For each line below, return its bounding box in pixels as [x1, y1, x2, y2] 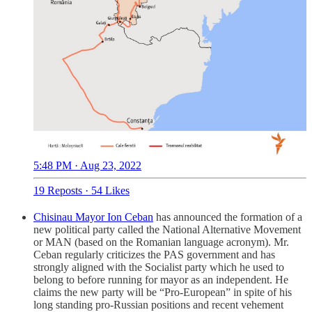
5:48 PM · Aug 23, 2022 [33, 159, 141, 172]
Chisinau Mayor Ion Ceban [33, 211, 153, 224]
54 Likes [91, 185, 130, 197]
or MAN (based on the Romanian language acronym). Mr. [33, 236, 289, 249]
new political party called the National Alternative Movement [33, 224, 301, 236]
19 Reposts [33, 185, 82, 197]
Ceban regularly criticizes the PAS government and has [33, 249, 275, 261]
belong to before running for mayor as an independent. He [33, 274, 288, 286]
